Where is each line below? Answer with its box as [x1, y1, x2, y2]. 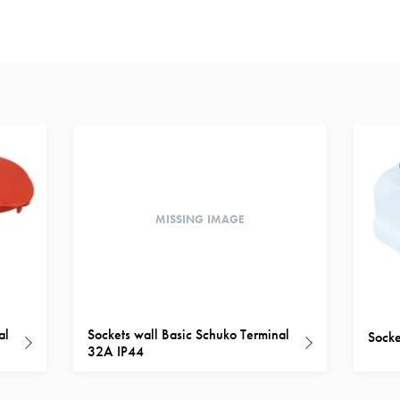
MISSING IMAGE [155, 212, 245, 226]
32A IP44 [87, 343, 145, 361]
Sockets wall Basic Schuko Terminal [87, 326, 289, 344]
